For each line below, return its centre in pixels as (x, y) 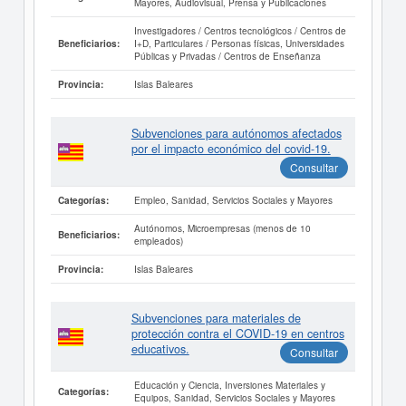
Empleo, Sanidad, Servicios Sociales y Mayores (233, 200)
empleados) (158, 241)
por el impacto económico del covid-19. (231, 149)
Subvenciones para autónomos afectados (236, 134)
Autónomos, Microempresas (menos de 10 (222, 228)
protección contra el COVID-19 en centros (237, 334)
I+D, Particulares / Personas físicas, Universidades (239, 43)
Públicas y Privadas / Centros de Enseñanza (227, 56)
